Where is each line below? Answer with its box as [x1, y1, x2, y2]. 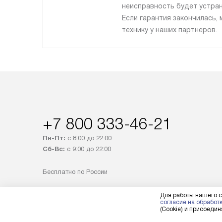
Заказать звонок [56, 185, 135, 197]
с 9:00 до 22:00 [65, 145, 111, 153]
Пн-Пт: [43, 134, 65, 142]
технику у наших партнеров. [122, 26, 217, 34]
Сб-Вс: [43, 145, 65, 153]
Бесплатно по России [43, 168, 108, 176]
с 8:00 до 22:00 [65, 134, 111, 142]
